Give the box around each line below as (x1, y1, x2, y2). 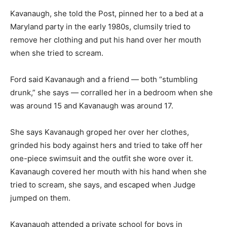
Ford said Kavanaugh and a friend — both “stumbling (10, 74, 198, 84)
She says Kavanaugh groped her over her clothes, (10, 127, 189, 137)
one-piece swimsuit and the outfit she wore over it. (10, 154, 193, 163)
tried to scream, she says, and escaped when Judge (10, 180, 196, 190)
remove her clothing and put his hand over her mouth (10, 35, 201, 45)
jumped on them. (10, 193, 70, 203)
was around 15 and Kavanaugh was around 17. (10, 101, 173, 110)
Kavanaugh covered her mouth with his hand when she (10, 167, 207, 176)
